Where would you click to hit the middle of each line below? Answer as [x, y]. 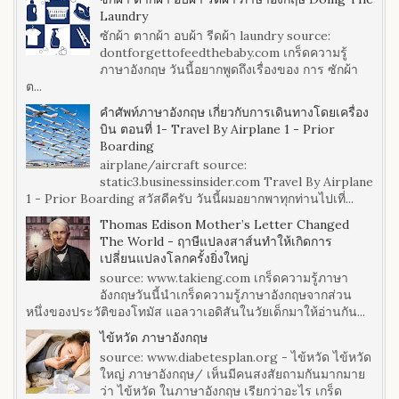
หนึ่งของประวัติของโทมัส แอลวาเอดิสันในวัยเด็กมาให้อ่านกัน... [195, 312]
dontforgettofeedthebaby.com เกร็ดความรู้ [223, 52]
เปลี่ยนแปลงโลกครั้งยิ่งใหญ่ [174, 259]
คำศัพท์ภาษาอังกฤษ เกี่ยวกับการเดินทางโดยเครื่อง [234, 112]
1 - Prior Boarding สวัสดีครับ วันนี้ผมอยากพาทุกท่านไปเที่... [190, 199]
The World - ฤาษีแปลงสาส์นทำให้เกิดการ [216, 242]
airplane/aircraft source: [173, 165]
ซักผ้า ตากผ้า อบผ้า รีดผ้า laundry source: [215, 35]
